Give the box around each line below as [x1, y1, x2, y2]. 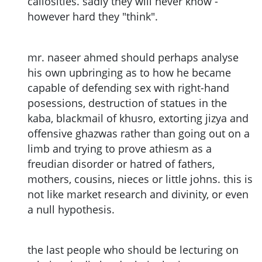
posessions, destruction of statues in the [27, 95, 227, 110]
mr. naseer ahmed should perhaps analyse [27, 50, 239, 64]
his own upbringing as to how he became [27, 65, 231, 80]
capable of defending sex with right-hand [27, 80, 229, 95]
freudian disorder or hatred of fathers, [27, 156, 215, 171]
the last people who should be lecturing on [27, 243, 239, 257]
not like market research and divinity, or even [27, 187, 249, 201]
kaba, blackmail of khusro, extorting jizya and [27, 111, 249, 125]
